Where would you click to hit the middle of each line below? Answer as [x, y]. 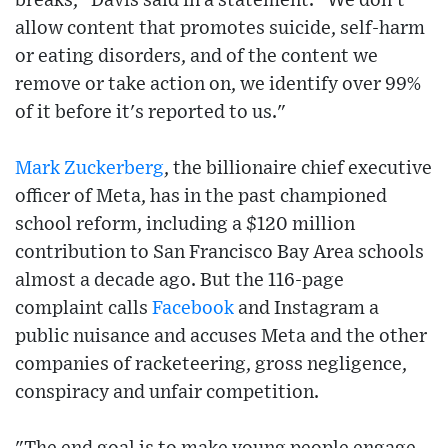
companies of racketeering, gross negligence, [211, 365]
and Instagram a [306, 309]
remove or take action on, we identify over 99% [218, 85]
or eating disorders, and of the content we [196, 57]
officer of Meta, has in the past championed [201, 197]
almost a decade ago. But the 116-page [179, 281]
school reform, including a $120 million [185, 225]
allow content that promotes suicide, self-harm [220, 29]
